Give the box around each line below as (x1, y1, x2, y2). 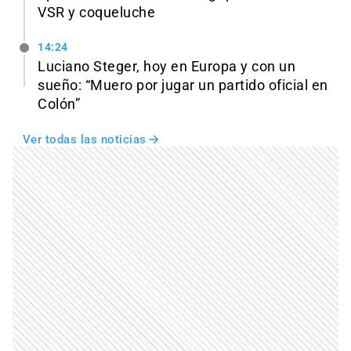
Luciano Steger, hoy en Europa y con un (38, 58, 295, 74)
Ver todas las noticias (22, 132, 147, 147)
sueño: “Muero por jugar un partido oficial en (38, 77, 328, 93)
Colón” (38, 96, 80, 112)
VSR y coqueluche (38, 4, 155, 20)
